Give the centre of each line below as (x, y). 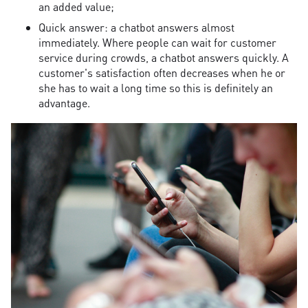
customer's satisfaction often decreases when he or (162, 72)
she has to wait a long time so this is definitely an (156, 87)
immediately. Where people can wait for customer (157, 42)
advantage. (64, 102)
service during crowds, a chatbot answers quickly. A (164, 57)
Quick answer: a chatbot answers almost (136, 27)
